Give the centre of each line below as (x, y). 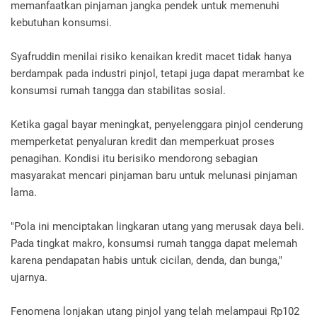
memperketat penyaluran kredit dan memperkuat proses (143, 142)
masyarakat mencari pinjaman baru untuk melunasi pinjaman (154, 176)
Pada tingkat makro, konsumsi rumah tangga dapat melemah (154, 244)
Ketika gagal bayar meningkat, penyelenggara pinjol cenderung (157, 125)
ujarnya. (29, 278)
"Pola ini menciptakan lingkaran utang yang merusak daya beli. (157, 227)
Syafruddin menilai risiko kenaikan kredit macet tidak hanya (151, 57)
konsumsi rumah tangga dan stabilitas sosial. (118, 91)
